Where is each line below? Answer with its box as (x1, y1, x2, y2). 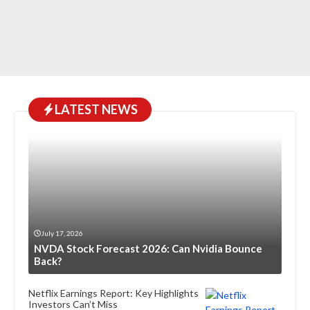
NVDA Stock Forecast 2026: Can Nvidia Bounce (34, 241, 262, 255)
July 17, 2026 (41, 228, 83, 237)
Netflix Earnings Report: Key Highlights (28, 286, 199, 299)
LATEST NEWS (55, 101, 138, 117)
